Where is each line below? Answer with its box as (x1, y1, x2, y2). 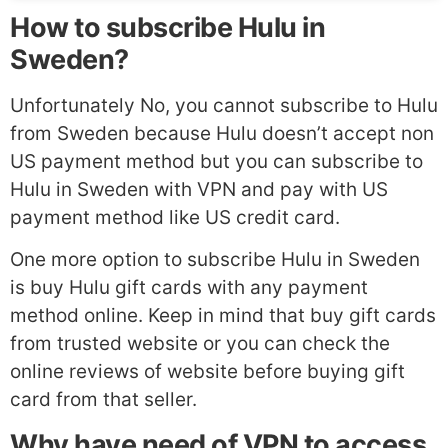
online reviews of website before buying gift (10, 360, 405, 384)
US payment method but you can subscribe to (10, 149, 423, 173)
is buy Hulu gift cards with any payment (10, 276, 368, 300)
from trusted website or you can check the (10, 332, 390, 356)
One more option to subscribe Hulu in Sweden (10, 248, 420, 272)
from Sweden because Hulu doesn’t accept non (10, 121, 434, 145)
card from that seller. (10, 388, 197, 412)
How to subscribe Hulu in (10, 10, 325, 44)
